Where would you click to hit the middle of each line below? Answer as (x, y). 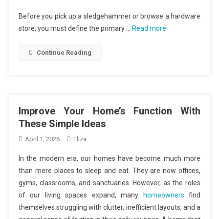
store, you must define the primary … (75, 28)
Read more (149, 28)
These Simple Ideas (62, 124)
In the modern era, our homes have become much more (109, 158)
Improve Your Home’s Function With (109, 111)
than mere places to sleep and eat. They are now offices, (109, 171)
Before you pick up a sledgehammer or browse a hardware (109, 16)
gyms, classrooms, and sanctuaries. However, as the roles (109, 183)
